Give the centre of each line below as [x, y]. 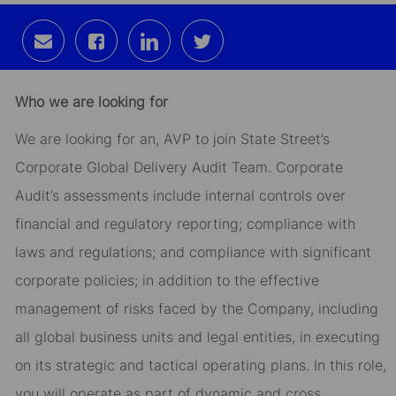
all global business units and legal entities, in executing [197, 337]
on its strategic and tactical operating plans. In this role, [200, 366]
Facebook [141, 74]
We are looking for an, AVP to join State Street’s [172, 139]
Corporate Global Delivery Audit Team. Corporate [179, 168]
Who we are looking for [91, 102]
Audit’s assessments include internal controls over [180, 196]
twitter [234, 74]
